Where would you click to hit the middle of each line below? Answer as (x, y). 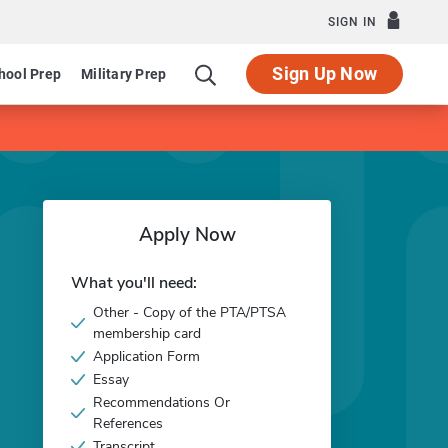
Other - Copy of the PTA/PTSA (189, 312)
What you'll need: (134, 283)
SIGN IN (352, 22)
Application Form (146, 356)
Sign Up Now (324, 73)
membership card (147, 333)
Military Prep (124, 74)
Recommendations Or (161, 402)
